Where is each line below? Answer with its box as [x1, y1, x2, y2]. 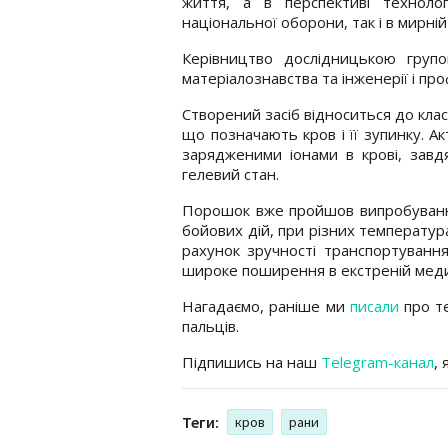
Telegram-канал [321, 351, 434, 372]
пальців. [182, 315, 239, 336]
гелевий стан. [182, 163, 279, 184]
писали [349, 295, 399, 316]
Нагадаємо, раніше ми [182, 295, 350, 316]
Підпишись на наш [182, 351, 321, 372]
